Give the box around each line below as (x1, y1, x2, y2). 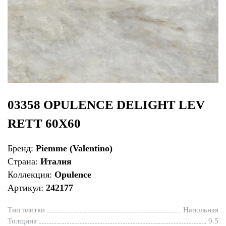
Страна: (8, 156, 40, 166)
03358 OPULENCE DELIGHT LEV (8, 98, 205, 111)
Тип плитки (8, 205, 45, 214)
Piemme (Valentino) (36, 143, 112, 153)
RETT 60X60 (8, 117, 81, 130)
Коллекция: (8, 169, 54, 180)
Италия (40, 156, 72, 166)
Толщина (8, 216, 37, 225)
